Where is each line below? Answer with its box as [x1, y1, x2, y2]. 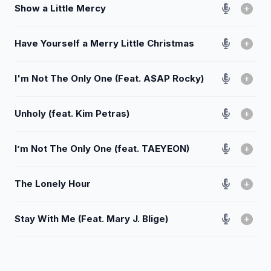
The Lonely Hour [15, 177, 91, 189]
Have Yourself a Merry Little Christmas [15, 37, 194, 49]
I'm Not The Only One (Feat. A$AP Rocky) [15, 72, 204, 84]
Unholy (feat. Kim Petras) [15, 107, 129, 119]
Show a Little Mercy [15, 2, 106, 14]
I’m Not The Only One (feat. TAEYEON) [15, 142, 189, 154]
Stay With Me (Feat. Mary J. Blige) [15, 212, 168, 224]
